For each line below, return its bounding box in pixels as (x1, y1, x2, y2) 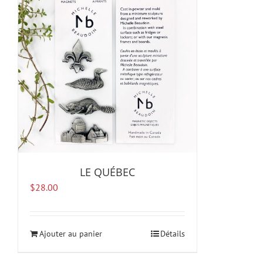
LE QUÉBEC (80, 165, 135, 179)
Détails (160, 228, 185, 239)
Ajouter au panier (39, 228, 102, 239)
